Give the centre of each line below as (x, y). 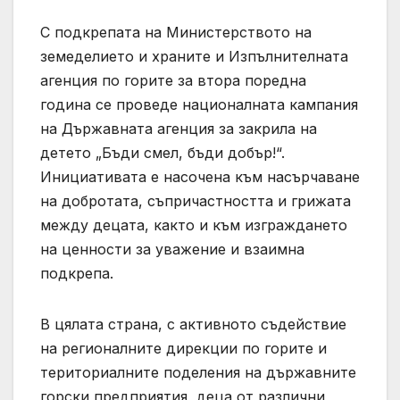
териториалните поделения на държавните (198, 372)
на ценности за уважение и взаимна (172, 249)
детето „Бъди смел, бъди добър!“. (162, 152)
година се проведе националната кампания (199, 104)
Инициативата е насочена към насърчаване (200, 176)
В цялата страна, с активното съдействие (193, 324)
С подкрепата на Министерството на (176, 32)
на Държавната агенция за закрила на (179, 128)
